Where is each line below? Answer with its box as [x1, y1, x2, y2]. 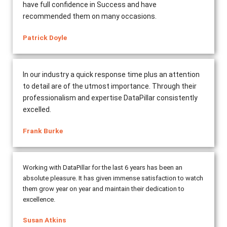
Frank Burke [23, 127, 63, 135]
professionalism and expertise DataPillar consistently [23, 94, 198, 102]
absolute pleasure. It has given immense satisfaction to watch [23, 174, 203, 182]
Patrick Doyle [23, 33, 67, 42]
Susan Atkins [23, 216, 66, 224]
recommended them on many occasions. [23, 12, 157, 21]
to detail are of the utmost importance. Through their [23, 82, 197, 91]
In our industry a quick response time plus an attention [23, 70, 200, 79]
